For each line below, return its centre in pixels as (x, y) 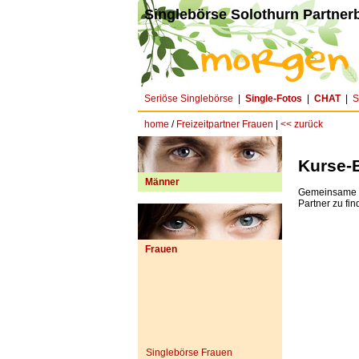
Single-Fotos (274, 99)
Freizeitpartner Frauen (225, 124)
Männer (162, 182)
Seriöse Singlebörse (189, 99)
